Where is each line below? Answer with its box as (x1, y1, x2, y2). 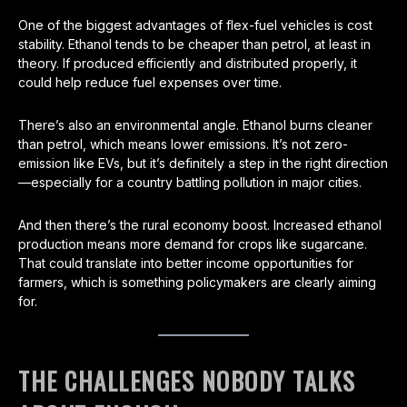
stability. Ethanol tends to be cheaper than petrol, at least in (18, 36, 371, 53)
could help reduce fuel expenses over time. (18, 74, 282, 91)
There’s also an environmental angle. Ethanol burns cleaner (18, 117, 372, 134)
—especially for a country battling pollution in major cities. (18, 174, 362, 191)
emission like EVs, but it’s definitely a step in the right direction (18, 155, 388, 172)
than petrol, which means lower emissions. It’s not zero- (18, 136, 348, 153)
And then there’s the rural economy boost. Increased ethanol (18, 217, 382, 233)
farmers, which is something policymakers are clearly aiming (18, 274, 376, 291)
